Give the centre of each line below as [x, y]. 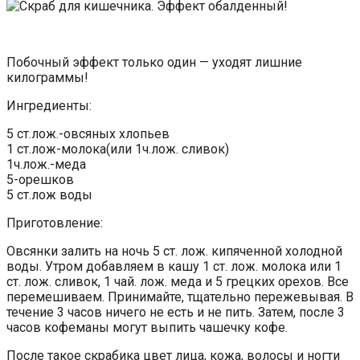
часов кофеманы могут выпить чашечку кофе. [147, 327]
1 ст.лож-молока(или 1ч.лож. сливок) [118, 149]
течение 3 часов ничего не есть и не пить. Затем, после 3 [176, 312]
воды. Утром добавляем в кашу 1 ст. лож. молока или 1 [174, 266]
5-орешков [40, 179]
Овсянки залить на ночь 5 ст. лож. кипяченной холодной [174, 251]
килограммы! [47, 77]
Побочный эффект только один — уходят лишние [154, 62]
